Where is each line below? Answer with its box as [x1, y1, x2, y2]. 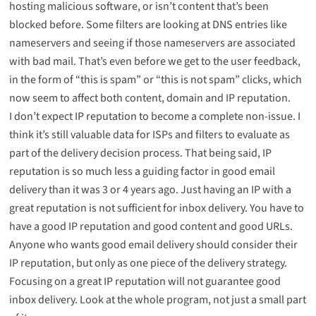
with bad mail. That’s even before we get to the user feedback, [8, 54, 300, 70]
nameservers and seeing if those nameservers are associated [8, 35, 296, 51]
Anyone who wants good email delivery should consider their [8, 237, 298, 253]
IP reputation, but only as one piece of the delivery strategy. [8, 255, 287, 272]
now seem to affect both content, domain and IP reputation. [8, 90, 291, 107]
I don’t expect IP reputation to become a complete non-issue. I [8, 109, 300, 125]
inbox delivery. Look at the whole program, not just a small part [8, 292, 306, 308]
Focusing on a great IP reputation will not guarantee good [8, 274, 281, 290]
